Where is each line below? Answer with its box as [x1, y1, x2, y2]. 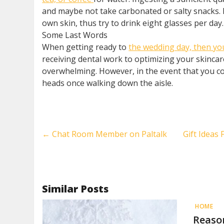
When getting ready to [42, 41, 129, 52]
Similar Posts [42, 182, 109, 195]
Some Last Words [42, 29, 108, 40]
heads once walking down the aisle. [42, 77, 173, 88]
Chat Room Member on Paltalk [50, 128, 167, 139]
